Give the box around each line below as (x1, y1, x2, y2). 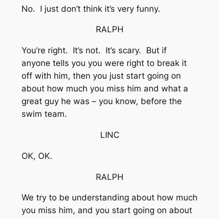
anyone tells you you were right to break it (21, 58, 187, 68)
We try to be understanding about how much (21, 193, 197, 203)
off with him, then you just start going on (21, 71, 181, 81)
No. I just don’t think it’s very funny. (21, 3, 160, 14)
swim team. (21, 109, 69, 119)
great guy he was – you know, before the (21, 96, 182, 107)
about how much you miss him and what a (21, 84, 188, 94)
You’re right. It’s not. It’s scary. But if (21, 45, 167, 56)
